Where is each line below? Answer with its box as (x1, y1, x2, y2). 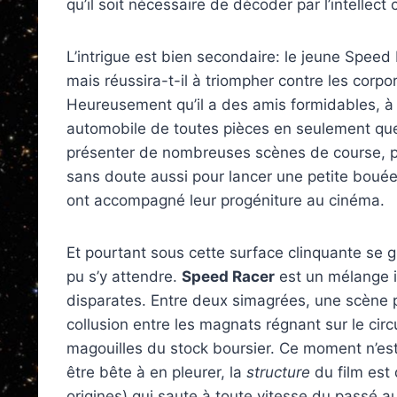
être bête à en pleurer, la (66, 363, 246, 381)
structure (246, 363, 310, 381)
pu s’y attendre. (66, 268, 182, 285)
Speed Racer (182, 268, 275, 285)
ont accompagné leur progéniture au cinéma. (66, 191, 385, 209)
